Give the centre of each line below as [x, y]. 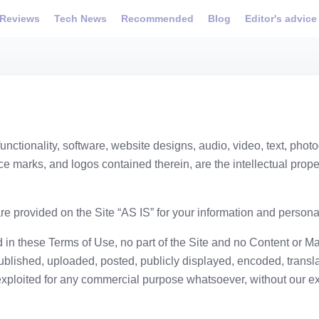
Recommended [157, 19]
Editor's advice [281, 19]
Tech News [80, 19]
